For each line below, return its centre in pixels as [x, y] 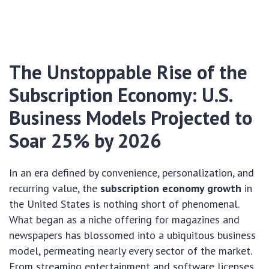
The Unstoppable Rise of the [128, 72]
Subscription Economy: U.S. [120, 95]
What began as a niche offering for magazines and [124, 220]
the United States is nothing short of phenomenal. [124, 204]
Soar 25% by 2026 [85, 141]
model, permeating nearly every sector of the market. [130, 251]
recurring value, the [55, 189]
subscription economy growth [171, 189]
